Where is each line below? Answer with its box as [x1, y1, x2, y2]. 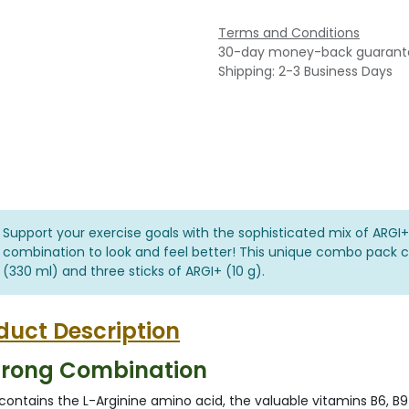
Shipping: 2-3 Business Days [218, 62, 393, 81]
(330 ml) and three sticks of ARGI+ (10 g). [3, 262, 265, 281]
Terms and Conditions [218, 24, 360, 43]
